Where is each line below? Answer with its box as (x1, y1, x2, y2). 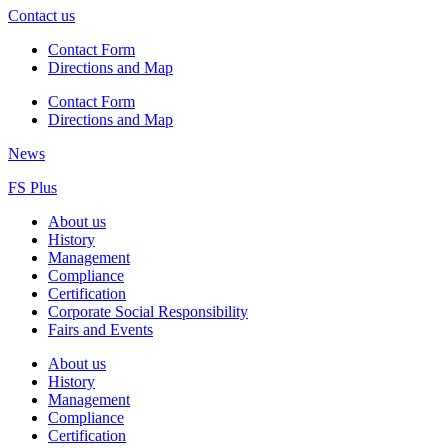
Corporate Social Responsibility (48, 303, 248, 321)
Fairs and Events (48, 321, 153, 339)
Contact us (8, 7, 75, 25)
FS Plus (8, 179, 57, 197)
